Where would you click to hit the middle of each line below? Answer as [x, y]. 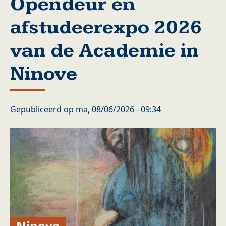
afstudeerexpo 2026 [106, 27]
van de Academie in [104, 51]
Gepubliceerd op [43, 109]
